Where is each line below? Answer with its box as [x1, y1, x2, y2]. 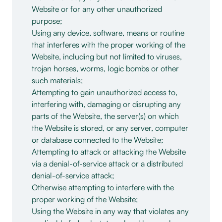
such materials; [32, 75, 83, 85]
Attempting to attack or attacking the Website [32, 147, 186, 157]
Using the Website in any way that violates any [32, 206, 189, 216]
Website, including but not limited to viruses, [32, 52, 182, 61]
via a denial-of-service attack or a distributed [32, 159, 183, 168]
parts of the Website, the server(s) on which [32, 111, 179, 121]
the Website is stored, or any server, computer [32, 123, 188, 133]
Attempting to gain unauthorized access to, [32, 87, 177, 97]
